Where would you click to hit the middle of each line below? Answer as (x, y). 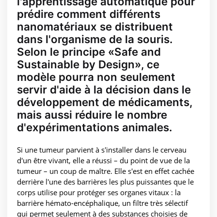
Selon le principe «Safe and (89, 52)
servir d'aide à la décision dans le (104, 90)
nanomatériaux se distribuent (95, 27)
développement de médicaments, (105, 102)
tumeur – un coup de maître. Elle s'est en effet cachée (106, 171)
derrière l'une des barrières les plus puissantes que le (105, 182)
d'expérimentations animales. (95, 127)
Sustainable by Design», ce (88, 64)
